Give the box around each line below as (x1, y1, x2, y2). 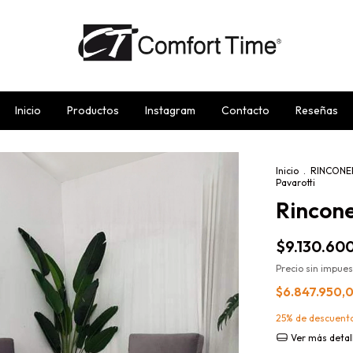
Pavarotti (276, 176, 315, 188)
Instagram (145, 102, 195, 117)
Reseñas (295, 102, 338, 117)
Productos (67, 102, 119, 117)
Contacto (221, 102, 269, 117)
